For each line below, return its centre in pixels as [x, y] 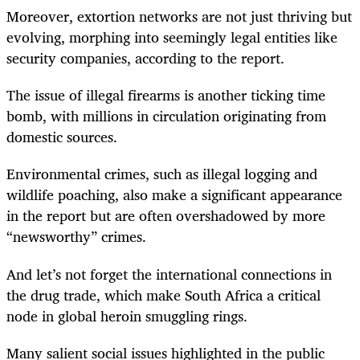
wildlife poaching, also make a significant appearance [174, 195]
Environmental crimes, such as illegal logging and [162, 174]
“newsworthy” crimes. [76, 237]
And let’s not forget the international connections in [169, 274]
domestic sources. [62, 137]
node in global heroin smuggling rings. [127, 315]
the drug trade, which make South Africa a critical [164, 295]
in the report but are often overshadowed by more [166, 216]
